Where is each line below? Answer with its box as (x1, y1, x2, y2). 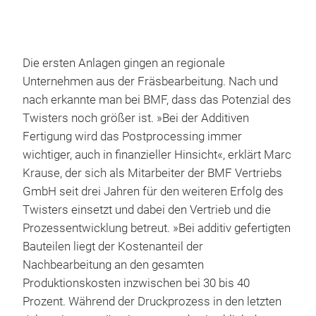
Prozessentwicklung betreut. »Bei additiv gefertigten (23, 221, 291, 236)
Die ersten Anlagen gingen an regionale (23, 56, 225, 71)
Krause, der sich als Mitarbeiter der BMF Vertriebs (23, 166, 282, 181)
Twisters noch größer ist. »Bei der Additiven (23, 111, 249, 126)
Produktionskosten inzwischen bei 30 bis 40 (23, 276, 250, 291)
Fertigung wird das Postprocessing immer (23, 130, 242, 144)
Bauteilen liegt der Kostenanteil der (23, 240, 203, 254)
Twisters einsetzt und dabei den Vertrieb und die (23, 203, 271, 217)
